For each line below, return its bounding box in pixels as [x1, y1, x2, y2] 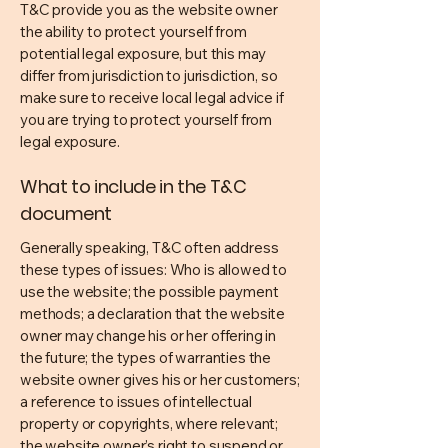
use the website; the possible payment [20, 282, 279, 301]
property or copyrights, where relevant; [20, 414, 279, 433]
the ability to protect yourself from [20, 22, 247, 41]
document [20, 201, 113, 226]
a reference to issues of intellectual [20, 392, 252, 411]
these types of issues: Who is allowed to [20, 260, 288, 279]
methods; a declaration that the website [20, 304, 286, 323]
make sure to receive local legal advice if [20, 88, 284, 107]
